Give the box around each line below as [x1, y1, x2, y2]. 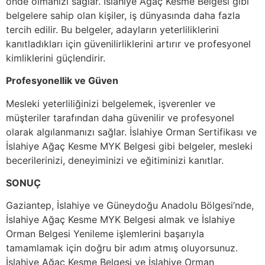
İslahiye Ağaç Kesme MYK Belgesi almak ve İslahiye [6, 214, 235, 226]
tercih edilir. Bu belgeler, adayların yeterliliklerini [6, 23, 219, 35]
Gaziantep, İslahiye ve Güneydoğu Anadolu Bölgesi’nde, [6, 199, 254, 212]
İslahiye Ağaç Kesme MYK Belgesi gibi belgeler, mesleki [6, 140, 253, 152]
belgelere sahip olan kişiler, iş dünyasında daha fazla [6, 9, 240, 21]
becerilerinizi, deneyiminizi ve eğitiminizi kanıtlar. [6, 154, 224, 166]
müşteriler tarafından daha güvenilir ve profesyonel [6, 111, 234, 124]
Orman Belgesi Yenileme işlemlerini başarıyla [6, 228, 204, 240]
